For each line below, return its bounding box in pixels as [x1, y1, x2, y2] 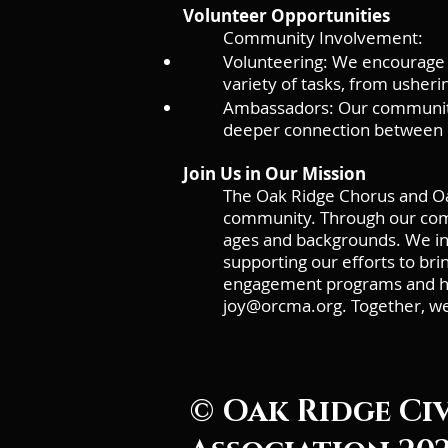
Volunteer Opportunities [183, 4, 390, 27]
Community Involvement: [223, 26, 423, 49]
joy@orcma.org [223, 294, 342, 317]
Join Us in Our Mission [183, 162, 366, 185]
